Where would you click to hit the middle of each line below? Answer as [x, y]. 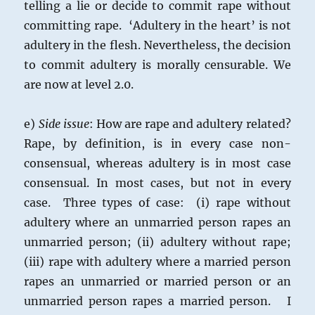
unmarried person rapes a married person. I [157, 301]
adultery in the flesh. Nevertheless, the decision [157, 45]
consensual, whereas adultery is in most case [157, 163]
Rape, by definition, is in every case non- [157, 144]
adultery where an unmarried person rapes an [157, 223]
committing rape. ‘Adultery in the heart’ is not [157, 26]
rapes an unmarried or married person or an [157, 282]
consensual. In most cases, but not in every [157, 183]
